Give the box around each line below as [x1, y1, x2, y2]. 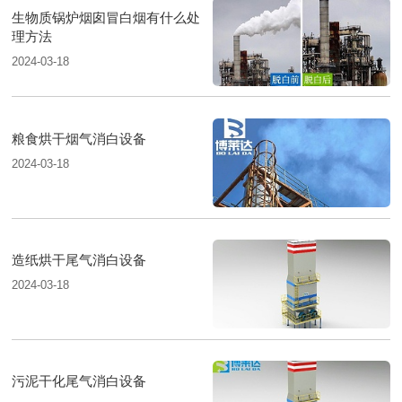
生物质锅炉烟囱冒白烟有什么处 [12, 9, 201, 25]
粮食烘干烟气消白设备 [12, 130, 147, 146]
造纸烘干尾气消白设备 [12, 251, 147, 267]
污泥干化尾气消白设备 [12, 372, 147, 389]
